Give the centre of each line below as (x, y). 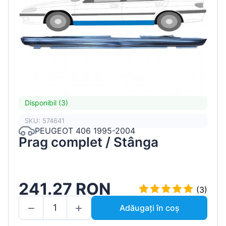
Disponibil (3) (46, 103)
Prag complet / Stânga (89, 142)
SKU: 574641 (45, 121)
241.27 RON (65, 189)
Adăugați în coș (149, 208)
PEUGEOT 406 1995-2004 (85, 131)
